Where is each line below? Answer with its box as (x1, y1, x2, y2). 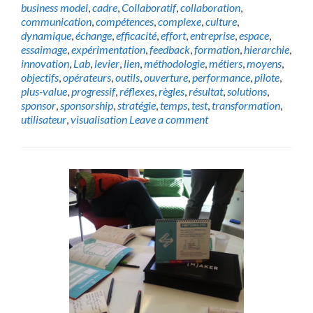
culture (205, 15, 237, 28)
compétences (96, 15, 154, 28)
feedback (150, 43, 190, 56)
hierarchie (244, 43, 289, 56)
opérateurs (63, 71, 111, 84)
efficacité (116, 29, 156, 42)
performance (192, 71, 250, 84)
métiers (209, 57, 242, 70)
